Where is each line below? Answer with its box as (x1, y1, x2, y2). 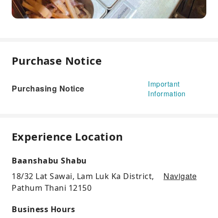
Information (148, 89, 186, 99)
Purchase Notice (12, 53, 102, 68)
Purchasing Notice (12, 83, 85, 94)
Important (148, 79, 180, 89)
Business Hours (12, 204, 75, 215)
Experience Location (12, 129, 123, 144)
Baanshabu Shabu (12, 155, 87, 166)
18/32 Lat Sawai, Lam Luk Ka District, (12, 171, 154, 182)
